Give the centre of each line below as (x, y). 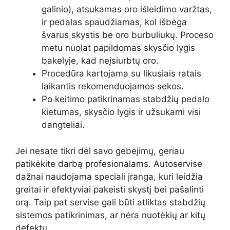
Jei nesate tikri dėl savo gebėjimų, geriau (100, 151)
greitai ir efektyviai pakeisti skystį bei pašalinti (110, 189)
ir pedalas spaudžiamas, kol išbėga (114, 22)
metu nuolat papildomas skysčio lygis (118, 48)
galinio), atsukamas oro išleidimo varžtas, (127, 9)
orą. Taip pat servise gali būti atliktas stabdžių (110, 202)
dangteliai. (63, 125)
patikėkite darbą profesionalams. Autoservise (109, 164)
